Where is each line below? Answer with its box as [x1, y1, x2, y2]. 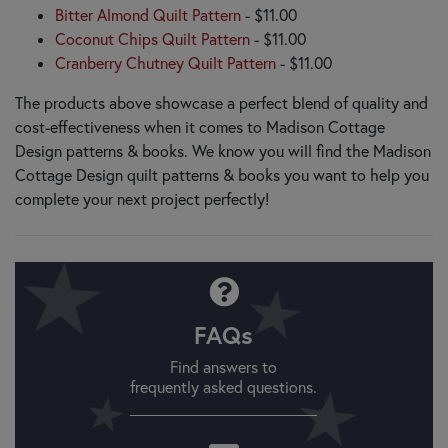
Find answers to [170, 356, 277, 377]
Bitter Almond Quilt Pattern [55, 4, 241, 25]
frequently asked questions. [130, 376, 317, 397]
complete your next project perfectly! [15, 188, 269, 209]
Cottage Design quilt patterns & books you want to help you [15, 164, 429, 185]
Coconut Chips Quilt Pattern [55, 28, 250, 49]
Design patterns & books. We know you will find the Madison [15, 140, 431, 161]
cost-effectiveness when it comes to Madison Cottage [15, 116, 385, 137]
